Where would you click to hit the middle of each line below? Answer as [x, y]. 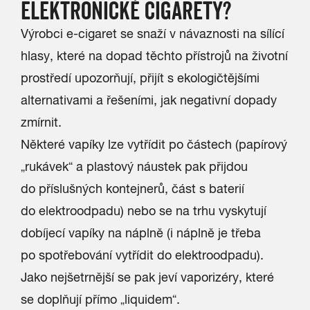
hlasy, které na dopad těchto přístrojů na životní [154, 56]
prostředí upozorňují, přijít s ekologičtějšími [140, 78]
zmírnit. [41, 122]
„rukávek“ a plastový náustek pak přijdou [134, 166]
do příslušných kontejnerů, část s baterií [133, 189]
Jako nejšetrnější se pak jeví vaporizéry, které [147, 277]
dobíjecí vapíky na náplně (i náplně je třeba [141, 233]
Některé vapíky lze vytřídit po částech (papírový [154, 144]
